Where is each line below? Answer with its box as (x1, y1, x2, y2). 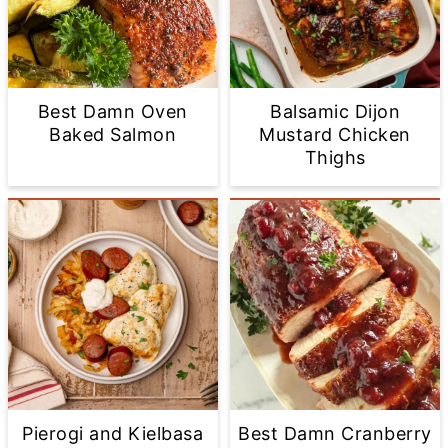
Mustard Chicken (259, 123, 411, 145)
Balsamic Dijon (270, 100, 401, 122)
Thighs (304, 146, 366, 168)
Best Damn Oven (37, 100, 188, 122)
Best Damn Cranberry (238, 422, 432, 444)
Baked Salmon (49, 123, 177, 145)
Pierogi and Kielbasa (22, 422, 204, 444)
